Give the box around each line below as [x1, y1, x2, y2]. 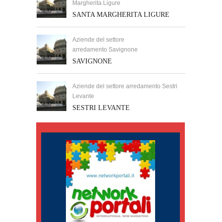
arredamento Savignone [72, 46, 138, 53]
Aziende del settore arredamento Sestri [72, 83, 177, 90]
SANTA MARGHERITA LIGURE [72, 11, 169, 18]
